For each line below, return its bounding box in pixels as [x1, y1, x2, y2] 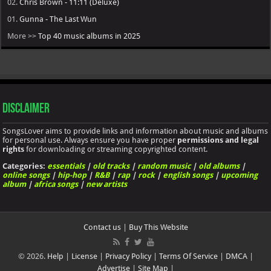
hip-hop [57, 170, 87, 180]
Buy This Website [128, 222, 188, 232]
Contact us [83, 222, 121, 232]
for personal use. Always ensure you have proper [2, 135, 178, 145]
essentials [47, 161, 85, 171]
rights [2, 144, 25, 154]
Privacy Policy [105, 251, 151, 261]
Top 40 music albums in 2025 [38, 31, 141, 41]
